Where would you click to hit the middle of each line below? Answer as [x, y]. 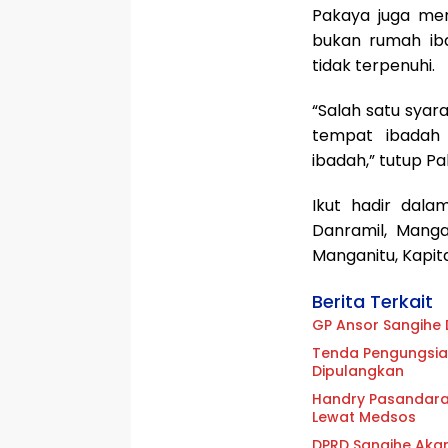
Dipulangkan [358, 370]
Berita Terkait [372, 301]
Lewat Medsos [364, 416]
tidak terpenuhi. [373, 65]
